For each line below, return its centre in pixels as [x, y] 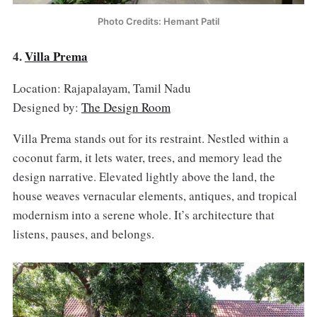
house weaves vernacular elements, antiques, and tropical [155, 196]
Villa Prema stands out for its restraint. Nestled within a [150, 139]
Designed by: [47, 107]
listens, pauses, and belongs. [83, 234]
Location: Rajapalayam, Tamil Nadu [102, 88]
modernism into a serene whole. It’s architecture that [143, 215]
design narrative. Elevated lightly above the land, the [144, 177]
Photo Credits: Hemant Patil [158, 21]
